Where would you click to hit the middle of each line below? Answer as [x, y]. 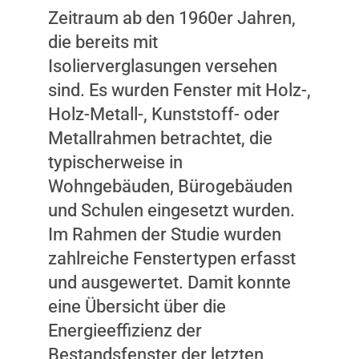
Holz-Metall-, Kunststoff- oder [164, 114]
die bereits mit [103, 42]
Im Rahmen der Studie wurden [165, 234]
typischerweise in [115, 162]
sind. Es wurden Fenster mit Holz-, [179, 90]
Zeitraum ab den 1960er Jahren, [172, 18]
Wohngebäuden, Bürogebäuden [170, 186]
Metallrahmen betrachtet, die [160, 138]
